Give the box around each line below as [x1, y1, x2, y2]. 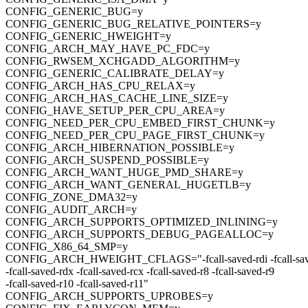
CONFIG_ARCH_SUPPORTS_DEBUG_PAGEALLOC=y [5, 228, 274, 241]
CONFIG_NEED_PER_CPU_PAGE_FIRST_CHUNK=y [5, 129, 265, 142]
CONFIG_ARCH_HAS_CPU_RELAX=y [5, 80, 195, 92]
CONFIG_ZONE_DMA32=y [5, 191, 137, 203]
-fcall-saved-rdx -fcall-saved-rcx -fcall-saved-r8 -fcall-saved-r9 [5, 265, 274, 278]
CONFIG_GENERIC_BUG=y [5, 5, 143, 18]
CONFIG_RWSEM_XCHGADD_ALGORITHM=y [5, 55, 240, 67]
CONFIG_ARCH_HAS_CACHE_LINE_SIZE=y [5, 92, 228, 104]
